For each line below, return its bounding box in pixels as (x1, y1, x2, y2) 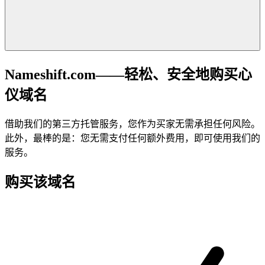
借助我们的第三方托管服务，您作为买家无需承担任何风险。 (5, 118, 260, 129)
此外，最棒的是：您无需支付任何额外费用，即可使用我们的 (5, 132, 260, 143)
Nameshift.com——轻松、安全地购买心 (5, 66, 252, 82)
